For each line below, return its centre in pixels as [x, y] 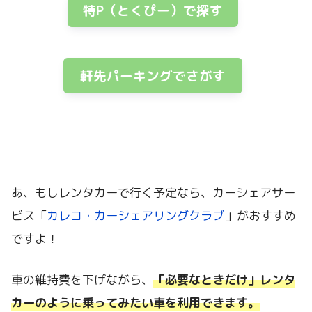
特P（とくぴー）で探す [153, 11]
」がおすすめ [260, 216]
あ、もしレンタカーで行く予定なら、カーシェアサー [153, 193]
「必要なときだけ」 [206, 279]
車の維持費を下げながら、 [82, 279]
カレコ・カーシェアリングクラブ [135, 216]
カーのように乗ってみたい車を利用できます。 [135, 302]
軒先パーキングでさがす [153, 76]
